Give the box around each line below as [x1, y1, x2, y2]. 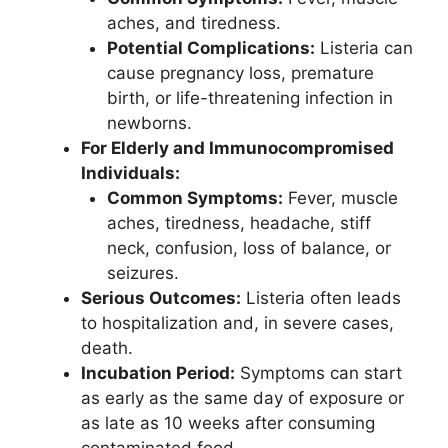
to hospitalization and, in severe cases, [81, 312, 394, 333]
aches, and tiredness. [106, 12, 281, 33]
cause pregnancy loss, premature [106, 62, 374, 83]
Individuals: [81, 162, 180, 183]
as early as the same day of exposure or [81, 387, 404, 408]
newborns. [106, 112, 192, 133]
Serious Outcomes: [81, 287, 241, 308]
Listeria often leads [241, 287, 401, 308]
